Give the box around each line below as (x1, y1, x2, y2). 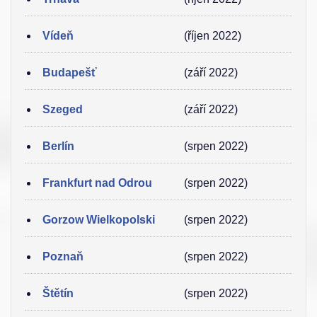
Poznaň (42, 250, 83, 263)
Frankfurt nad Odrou (42, 177, 152, 189)
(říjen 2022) (184, 30, 241, 42)
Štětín (42, 287, 74, 299)
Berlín (42, 140, 74, 152)
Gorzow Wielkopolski (42, 214, 155, 226)
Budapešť (42, 67, 97, 79)
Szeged (42, 103, 83, 115)
